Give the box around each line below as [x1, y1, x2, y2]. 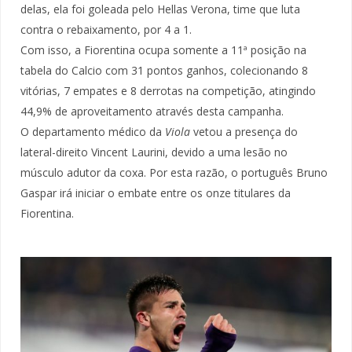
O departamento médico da [20, 124, 165, 140]
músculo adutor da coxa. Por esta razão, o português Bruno [20, 165, 328, 181]
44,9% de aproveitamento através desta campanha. [20, 104, 284, 119]
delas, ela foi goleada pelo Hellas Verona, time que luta [20, 2, 300, 17]
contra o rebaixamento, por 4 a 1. [20, 22, 192, 38]
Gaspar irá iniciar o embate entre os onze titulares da [20, 185, 291, 201]
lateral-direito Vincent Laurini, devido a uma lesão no [20, 145, 288, 160]
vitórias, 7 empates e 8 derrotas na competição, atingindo [20, 83, 316, 99]
